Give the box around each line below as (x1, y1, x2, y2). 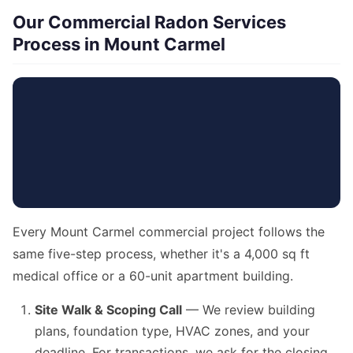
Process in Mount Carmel (13, 34, 225, 55)
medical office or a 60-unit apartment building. (13, 268, 293, 284)
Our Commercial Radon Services (13, 12, 286, 33)
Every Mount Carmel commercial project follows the (13, 224, 325, 240)
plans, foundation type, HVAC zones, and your (35, 323, 310, 340)
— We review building (182, 302, 315, 318)
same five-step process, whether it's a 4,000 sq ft (13, 246, 310, 262)
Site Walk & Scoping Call (35, 302, 182, 318)
